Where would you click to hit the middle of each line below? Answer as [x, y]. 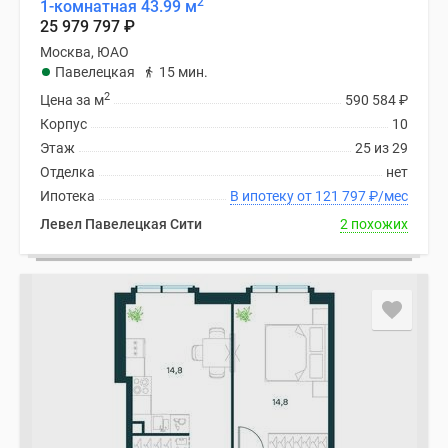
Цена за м [72, 100]
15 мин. [183, 72]
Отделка [67, 172]
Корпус [63, 124]
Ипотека [67, 196]
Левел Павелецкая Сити [121, 224]
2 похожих [374, 224]
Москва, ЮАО [84, 52]
